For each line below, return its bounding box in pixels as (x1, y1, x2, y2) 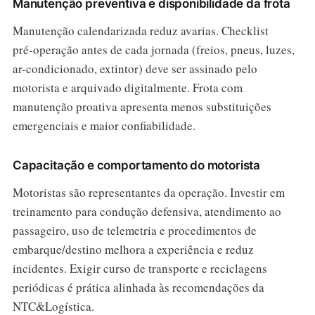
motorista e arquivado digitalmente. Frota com (12, 79, 243, 96)
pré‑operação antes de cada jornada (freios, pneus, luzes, (12, 41, 295, 58)
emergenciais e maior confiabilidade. (12, 117, 195, 134)
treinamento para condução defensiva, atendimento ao (12, 202, 281, 219)
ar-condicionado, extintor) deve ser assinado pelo (12, 60, 257, 77)
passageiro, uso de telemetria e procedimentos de (12, 221, 257, 238)
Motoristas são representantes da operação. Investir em (12, 184, 285, 200)
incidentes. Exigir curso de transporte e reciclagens (12, 259, 267, 276)
